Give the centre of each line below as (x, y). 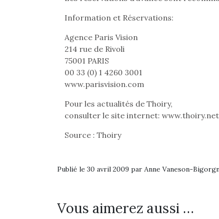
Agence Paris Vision (101, 37)
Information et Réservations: (119, 18)
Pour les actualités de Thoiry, (119, 104)
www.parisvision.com (104, 84)
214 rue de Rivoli (95, 49)
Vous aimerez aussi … (126, 208)
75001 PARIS (87, 61)
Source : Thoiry (93, 135)
